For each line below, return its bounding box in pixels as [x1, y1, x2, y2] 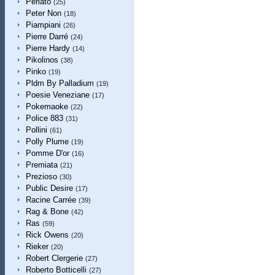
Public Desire [25, 184, 73, 193]
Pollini [25, 125, 47, 134]
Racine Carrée [25, 195, 76, 204]
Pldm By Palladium [25, 79, 94, 88]
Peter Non [25, 9, 61, 18]
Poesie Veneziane [25, 90, 90, 99]
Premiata [25, 160, 58, 169]
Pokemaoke [25, 102, 68, 111]
